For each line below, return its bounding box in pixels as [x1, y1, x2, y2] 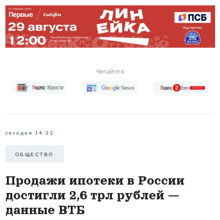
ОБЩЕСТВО [15, 151, 54, 157]
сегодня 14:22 [5, 130, 54, 136]
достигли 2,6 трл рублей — [5, 189, 179, 202]
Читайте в [96, 67, 124, 75]
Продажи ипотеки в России [5, 174, 185, 188]
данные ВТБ [5, 203, 85, 217]
